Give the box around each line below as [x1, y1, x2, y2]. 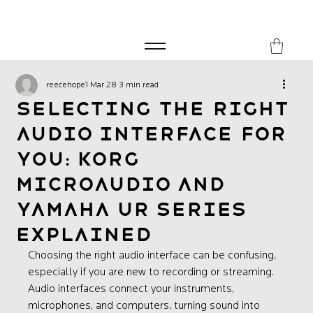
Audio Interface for [15, 123, 287, 145]
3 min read [119, 81, 159, 89]
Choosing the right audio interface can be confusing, [28, 250, 279, 261]
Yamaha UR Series [15, 198, 246, 220]
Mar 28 [90, 81, 117, 89]
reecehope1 [46, 81, 89, 89]
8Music [27, 41, 78, 52]
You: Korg [15, 148, 140, 170]
